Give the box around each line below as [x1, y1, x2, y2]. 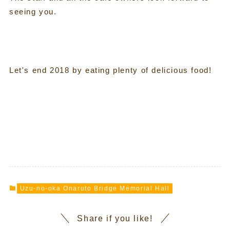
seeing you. [9, 7, 57, 16]
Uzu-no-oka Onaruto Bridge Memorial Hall [20, 184, 170, 192]
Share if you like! [77, 214, 153, 223]
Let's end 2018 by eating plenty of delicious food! [9, 65, 212, 74]
